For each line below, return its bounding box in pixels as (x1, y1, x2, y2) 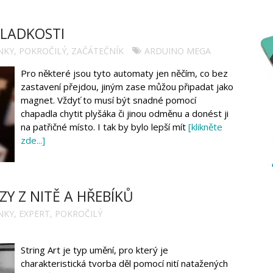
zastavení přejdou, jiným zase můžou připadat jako (21, 80, 233, 93)
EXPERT (19, 208, 50, 220)
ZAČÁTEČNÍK (71, 45, 124, 57)
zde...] (21, 134, 45, 147)
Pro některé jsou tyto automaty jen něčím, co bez (21, 67, 228, 80)
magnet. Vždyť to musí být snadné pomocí (21, 94, 196, 107)
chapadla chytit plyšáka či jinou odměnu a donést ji (21, 107, 229, 120)
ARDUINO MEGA (144, 45, 211, 57)
